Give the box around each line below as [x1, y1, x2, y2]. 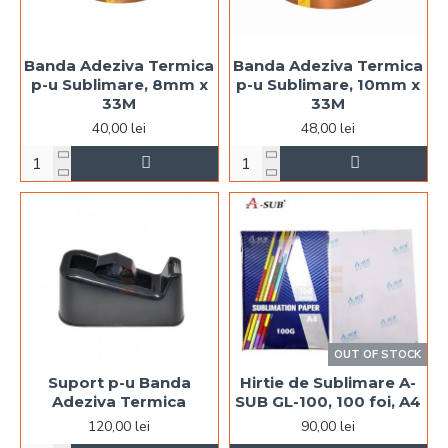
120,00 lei [88, 416, 151, 436]
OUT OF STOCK [333, 346, 421, 362]
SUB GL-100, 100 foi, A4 [235, 391, 422, 411]
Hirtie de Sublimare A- [240, 372, 417, 392]
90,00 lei [301, 416, 356, 436]
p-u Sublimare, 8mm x [30, 75, 208, 95]
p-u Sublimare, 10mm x [236, 75, 421, 95]
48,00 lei [301, 119, 356, 139]
